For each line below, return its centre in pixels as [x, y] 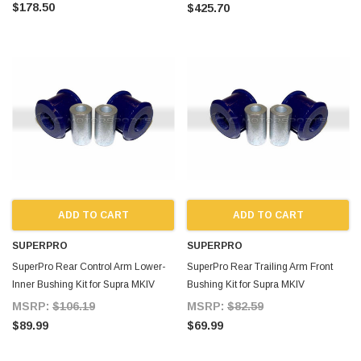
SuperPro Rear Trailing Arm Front [260, 266]
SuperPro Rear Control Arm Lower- [89, 266]
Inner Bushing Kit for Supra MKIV [83, 284]
